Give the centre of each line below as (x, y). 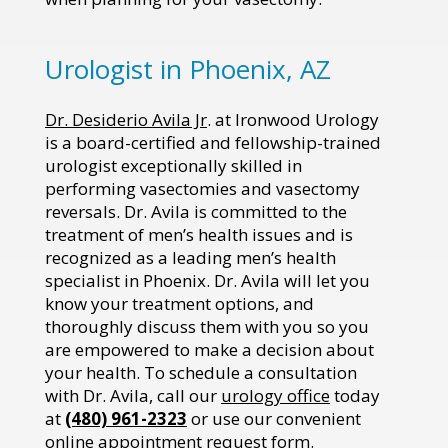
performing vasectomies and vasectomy (202, 188)
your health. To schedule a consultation (201, 372)
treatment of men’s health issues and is (199, 234)
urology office (275, 395)
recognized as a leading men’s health (190, 257)
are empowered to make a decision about (209, 349)
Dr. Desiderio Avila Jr (126, 119)
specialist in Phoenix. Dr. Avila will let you (207, 280)
